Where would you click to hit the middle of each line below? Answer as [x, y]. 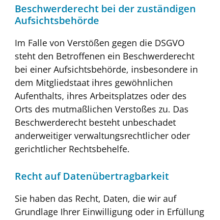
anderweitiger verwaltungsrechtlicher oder [102, 135]
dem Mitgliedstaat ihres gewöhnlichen [94, 82]
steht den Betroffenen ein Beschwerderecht [105, 56]
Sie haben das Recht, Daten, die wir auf [96, 199]
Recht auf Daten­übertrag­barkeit [92, 176]
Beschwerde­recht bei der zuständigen [105, 8]
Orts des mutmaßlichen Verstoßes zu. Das [102, 109]
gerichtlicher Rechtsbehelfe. [72, 149]
